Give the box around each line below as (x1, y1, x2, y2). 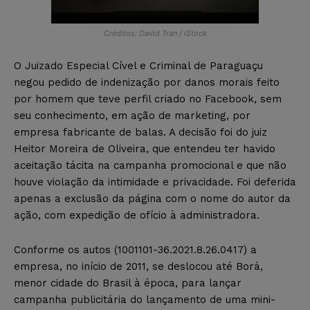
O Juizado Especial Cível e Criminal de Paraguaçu (14, 59, 263, 72)
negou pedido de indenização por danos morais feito (14, 75, 280, 89)
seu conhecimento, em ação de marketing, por (14, 109, 250, 122)
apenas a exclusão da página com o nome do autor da (14, 192, 291, 205)
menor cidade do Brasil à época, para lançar (14, 276, 241, 289)
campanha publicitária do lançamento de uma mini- (14, 293, 275, 306)
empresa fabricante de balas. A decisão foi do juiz (14, 125, 267, 138)
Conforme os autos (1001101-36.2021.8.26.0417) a (14, 243, 257, 256)
